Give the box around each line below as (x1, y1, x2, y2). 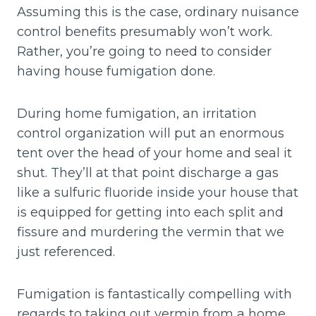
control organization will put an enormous (17, 126, 284, 141)
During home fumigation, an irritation (17, 106, 257, 121)
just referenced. (17, 244, 115, 260)
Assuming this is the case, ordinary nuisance (17, 4, 299, 20)
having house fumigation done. (17, 63, 215, 79)
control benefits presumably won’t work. (17, 24, 272, 39)
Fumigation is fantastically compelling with (17, 286, 292, 302)
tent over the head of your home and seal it (17, 145, 292, 161)
